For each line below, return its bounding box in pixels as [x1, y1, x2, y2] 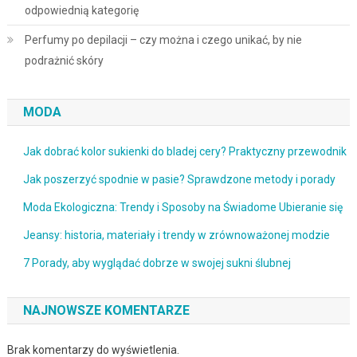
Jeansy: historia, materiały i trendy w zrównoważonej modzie [22, 228, 330, 241]
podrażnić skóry [24, 53, 104, 67]
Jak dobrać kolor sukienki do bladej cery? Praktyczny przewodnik [22, 144, 347, 158]
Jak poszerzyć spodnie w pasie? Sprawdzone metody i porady [22, 172, 335, 186]
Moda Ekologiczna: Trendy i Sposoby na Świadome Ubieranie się [22, 200, 343, 214]
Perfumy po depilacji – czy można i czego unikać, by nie [24, 33, 302, 46]
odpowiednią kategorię [24, 3, 139, 17]
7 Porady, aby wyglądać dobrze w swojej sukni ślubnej [22, 256, 291, 269]
